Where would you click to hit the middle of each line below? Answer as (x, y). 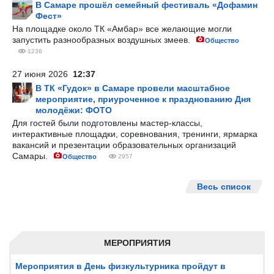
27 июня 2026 (43, 74)
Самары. (31, 156)
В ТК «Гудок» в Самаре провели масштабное (133, 88)
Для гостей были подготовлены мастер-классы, (107, 123)
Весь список (224, 187)
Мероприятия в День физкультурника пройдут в (120, 266)
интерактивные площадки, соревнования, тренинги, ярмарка (135, 134)
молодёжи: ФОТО (74, 110)
